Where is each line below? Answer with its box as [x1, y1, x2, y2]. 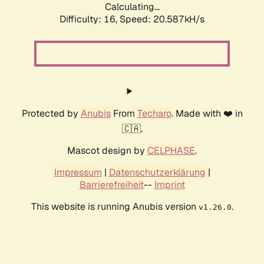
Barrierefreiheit [79, 179, 144, 192]
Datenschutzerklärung [108, 166, 206, 179]
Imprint [154, 179, 185, 192]
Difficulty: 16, [60, 13, 120, 26]
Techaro [137, 107, 171, 120]
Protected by [21, 107, 81, 120]
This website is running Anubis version [31, 200, 199, 213]
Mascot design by [67, 144, 147, 157]
